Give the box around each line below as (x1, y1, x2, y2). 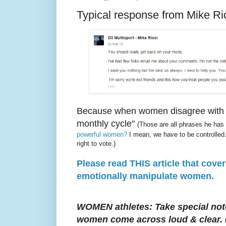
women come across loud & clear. (77, 214, 222, 225)
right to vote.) (77, 140, 116, 148)
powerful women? (77, 131, 127, 139)
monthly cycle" (77, 119, 135, 129)
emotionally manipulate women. (77, 171, 214, 182)
